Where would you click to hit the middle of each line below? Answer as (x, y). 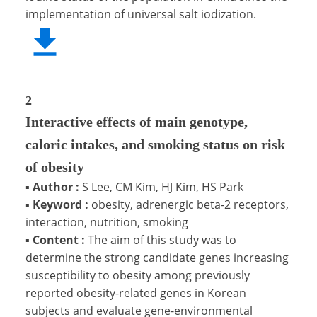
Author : (56, 186)
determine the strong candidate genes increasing (157, 257)
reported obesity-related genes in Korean (136, 293)
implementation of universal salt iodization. (141, 14)
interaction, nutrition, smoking (107, 222)
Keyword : (60, 204)
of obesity (55, 167)
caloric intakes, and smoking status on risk (155, 144)
